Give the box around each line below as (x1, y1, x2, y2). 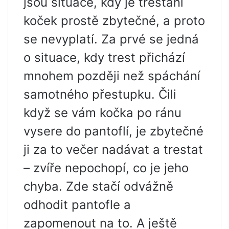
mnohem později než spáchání (24, 68, 200, 84)
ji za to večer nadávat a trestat (24, 142, 203, 157)
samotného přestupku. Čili (24, 87, 176, 102)
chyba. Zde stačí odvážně (24, 179, 173, 194)
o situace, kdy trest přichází (24, 50, 185, 65)
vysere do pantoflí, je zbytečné (24, 124, 203, 139)
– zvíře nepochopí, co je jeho (24, 161, 189, 176)
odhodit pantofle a (24, 197, 131, 213)
